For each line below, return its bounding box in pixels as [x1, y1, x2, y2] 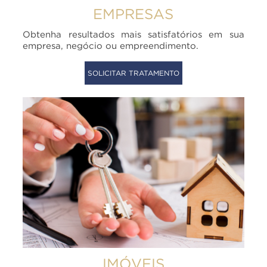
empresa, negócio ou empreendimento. [23, 40, 199, 50]
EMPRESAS [93, 5, 174, 21]
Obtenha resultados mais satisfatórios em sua [23, 29, 244, 39]
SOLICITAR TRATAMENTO [87, 69, 179, 77]
